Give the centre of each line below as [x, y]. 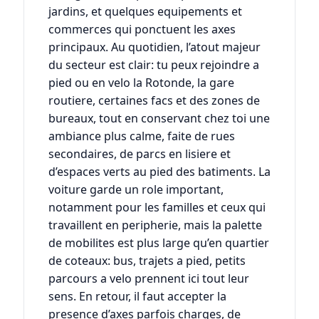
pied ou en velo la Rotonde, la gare [141, 83]
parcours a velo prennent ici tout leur [148, 279]
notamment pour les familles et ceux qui [157, 208]
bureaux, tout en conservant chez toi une [159, 119]
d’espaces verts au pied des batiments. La [159, 172]
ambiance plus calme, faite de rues [141, 136]
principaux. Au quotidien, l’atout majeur [154, 47]
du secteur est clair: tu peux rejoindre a [153, 65]
